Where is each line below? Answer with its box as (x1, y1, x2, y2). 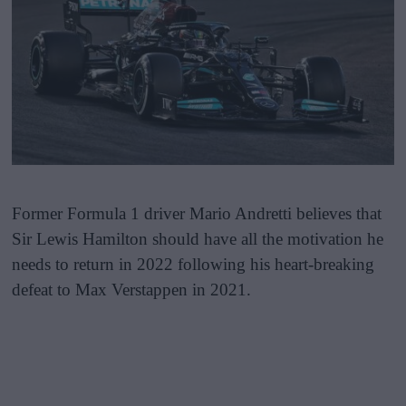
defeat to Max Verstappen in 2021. (12, 279, 252, 299)
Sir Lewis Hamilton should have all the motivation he (12, 228, 384, 248)
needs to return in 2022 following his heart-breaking (12, 254, 375, 274)
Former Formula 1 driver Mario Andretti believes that (12, 203, 382, 223)
